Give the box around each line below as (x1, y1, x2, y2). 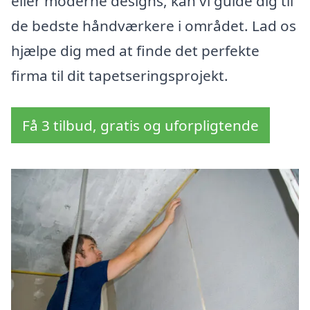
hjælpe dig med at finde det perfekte (11, 41, 259, 61)
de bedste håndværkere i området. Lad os (11, 16, 296, 36)
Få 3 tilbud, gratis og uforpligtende (22, 116, 259, 136)
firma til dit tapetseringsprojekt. (11, 66, 228, 86)
